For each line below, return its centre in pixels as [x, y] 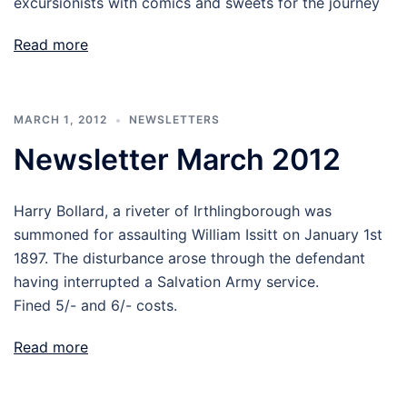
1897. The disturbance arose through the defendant [189, 258]
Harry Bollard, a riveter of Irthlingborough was [173, 211]
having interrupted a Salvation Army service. [166, 282]
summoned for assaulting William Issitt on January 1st [198, 234]
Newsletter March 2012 [177, 159]
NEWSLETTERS [174, 119]
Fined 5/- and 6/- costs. [95, 305]
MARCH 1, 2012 [60, 119]
